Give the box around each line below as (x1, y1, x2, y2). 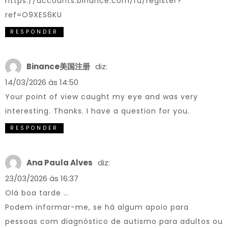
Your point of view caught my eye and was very (5, 92, 198, 102)
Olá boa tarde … (5, 188, 69, 198)
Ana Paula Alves (26, 157, 93, 168)
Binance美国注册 (26, 61, 90, 72)
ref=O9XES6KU (5, 10, 62, 20)
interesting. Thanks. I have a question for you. (5, 106, 190, 116)
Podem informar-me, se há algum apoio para (5, 202, 189, 212)
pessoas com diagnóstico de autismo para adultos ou (5, 216, 223, 226)
